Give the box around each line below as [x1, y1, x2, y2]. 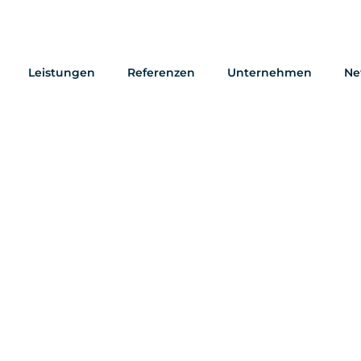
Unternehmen [226, 65, 312, 80]
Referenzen [127, 65, 195, 80]
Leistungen [27, 65, 95, 80]
